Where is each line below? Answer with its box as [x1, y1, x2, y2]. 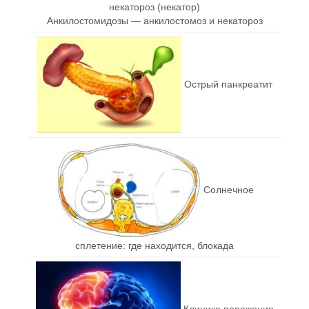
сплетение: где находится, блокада [75, 239, 234, 251]
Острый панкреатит [184, 78, 272, 90]
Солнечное [203, 183, 254, 195]
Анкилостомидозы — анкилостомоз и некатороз [46, 14, 263, 26]
